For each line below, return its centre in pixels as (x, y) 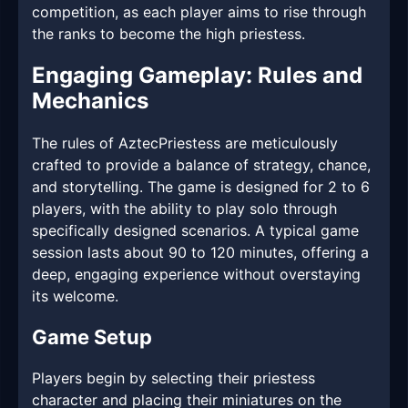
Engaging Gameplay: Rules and (197, 76)
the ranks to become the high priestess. (168, 34)
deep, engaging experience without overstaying (196, 275)
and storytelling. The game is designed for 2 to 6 (201, 187)
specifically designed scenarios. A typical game (195, 231)
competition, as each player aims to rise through (199, 12)
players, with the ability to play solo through (184, 209)
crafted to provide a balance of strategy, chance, (201, 165)
